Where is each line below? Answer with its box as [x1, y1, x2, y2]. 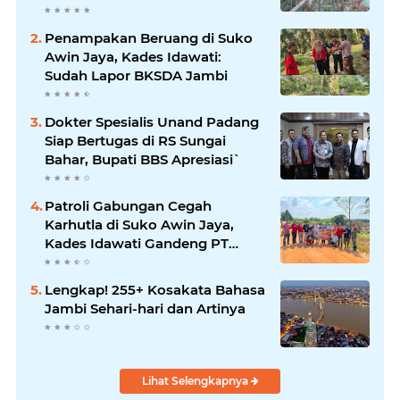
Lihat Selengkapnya [141, 374, 251, 388]
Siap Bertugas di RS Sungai [45, 132, 226, 150]
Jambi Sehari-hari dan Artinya [45, 300, 246, 318]
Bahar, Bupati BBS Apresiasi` [45, 151, 241, 169]
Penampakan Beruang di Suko [45, 29, 253, 47]
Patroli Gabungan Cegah [45, 197, 212, 215]
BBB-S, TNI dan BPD [45, 254, 181, 271]
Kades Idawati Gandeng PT [45, 235, 229, 253]
